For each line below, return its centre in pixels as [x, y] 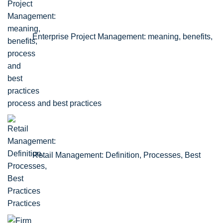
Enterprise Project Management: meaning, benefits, [122, 37]
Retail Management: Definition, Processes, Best [116, 155]
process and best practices [55, 104]
